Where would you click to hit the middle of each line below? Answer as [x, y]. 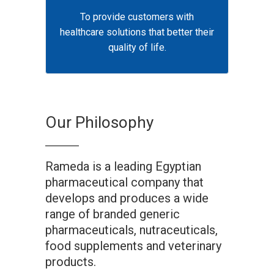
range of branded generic [113, 214]
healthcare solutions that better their [137, 32]
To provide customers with [137, 17]
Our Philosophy [99, 122]
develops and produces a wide [127, 198]
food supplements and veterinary [133, 246]
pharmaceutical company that [124, 182]
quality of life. [137, 47]
